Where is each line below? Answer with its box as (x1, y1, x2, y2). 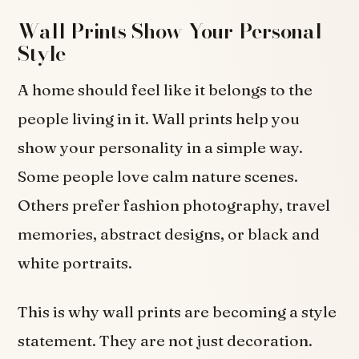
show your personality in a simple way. (18, 137, 304, 157)
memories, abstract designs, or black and (18, 224, 321, 244)
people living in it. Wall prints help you (18, 108, 301, 128)
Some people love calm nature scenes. (18, 166, 299, 186)
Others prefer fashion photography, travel (18, 195, 331, 215)
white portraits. (18, 252, 133, 272)
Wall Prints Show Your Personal (18, 14, 322, 46)
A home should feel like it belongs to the (18, 79, 313, 99)
